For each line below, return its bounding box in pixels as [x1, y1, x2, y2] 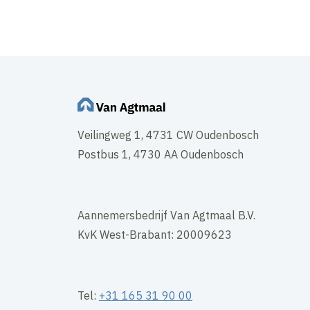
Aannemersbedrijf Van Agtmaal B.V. [77, 208, 255, 223]
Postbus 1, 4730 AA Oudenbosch [77, 147, 244, 162]
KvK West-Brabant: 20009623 [77, 228, 232, 242]
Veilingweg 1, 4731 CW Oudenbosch [77, 128, 259, 143]
